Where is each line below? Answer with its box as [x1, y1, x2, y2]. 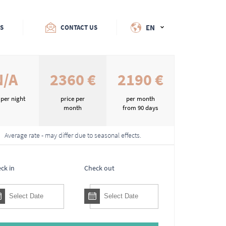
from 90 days [123, 104, 158, 111]
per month [126, 95, 155, 102]
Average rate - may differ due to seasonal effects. [4, 131, 141, 140]
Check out [84, 163, 115, 173]
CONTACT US [60, 24, 97, 31]
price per [61, 95, 85, 102]
